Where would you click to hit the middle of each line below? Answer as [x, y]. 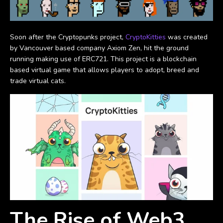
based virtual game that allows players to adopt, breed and [105, 70]
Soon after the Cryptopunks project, [68, 37]
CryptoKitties [146, 37]
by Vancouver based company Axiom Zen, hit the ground [99, 48]
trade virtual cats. [39, 81]
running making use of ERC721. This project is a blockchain [103, 59]
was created [187, 37]
